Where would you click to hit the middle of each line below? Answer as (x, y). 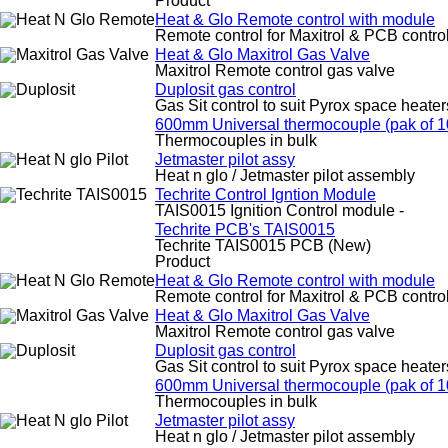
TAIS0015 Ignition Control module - (279, 210)
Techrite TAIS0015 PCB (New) (263, 245)
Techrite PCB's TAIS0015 (245, 229)
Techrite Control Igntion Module (265, 194)
